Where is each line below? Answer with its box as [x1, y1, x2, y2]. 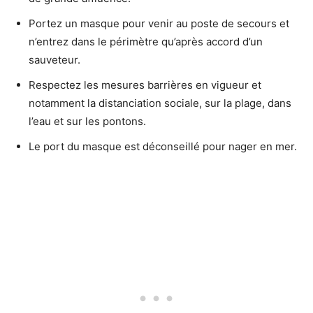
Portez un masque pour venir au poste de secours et [29, 17, 289, 31]
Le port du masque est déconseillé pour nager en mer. [29, 140, 297, 154]
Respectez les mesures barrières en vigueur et [29, 78, 261, 92]
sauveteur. [29, 53, 80, 67]
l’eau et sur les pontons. [29, 115, 146, 129]
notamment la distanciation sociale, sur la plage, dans [29, 96, 291, 110]
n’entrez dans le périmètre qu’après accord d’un [29, 35, 263, 49]
